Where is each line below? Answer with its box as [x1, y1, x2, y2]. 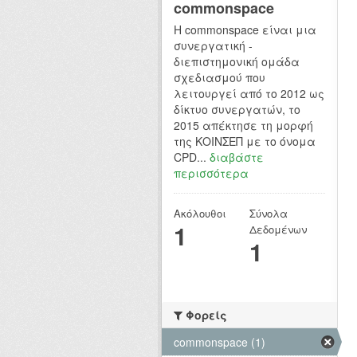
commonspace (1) [174, 334, 265, 351]
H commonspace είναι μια [174, 22, 316, 38]
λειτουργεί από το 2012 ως [174, 85, 324, 102]
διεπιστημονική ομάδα [174, 53, 300, 70]
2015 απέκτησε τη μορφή [174, 117, 313, 134]
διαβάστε [210, 149, 264, 166]
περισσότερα [174, 165, 249, 182]
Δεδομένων [249, 222, 307, 237]
